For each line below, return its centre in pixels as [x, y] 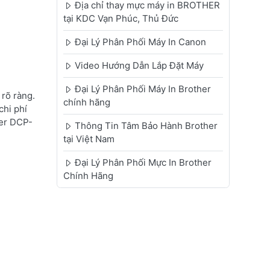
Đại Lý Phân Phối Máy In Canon [140, 42]
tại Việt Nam [89, 139]
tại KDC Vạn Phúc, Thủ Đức [121, 19]
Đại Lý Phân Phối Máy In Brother [143, 89]
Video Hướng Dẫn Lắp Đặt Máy [139, 66]
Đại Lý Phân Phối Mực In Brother [143, 163]
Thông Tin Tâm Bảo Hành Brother [146, 126]
